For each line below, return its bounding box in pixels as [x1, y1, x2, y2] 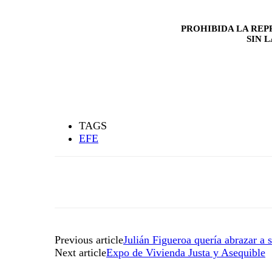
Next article [55, 246, 106, 259]
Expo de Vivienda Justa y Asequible [106, 246, 265, 259]
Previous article [55, 233, 123, 246]
